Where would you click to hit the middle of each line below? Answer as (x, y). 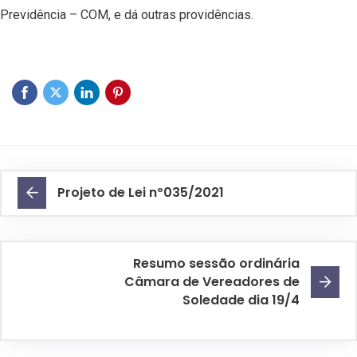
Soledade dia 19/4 (241, 300)
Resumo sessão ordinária (216, 263)
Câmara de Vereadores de (212, 282)
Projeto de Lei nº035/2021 (141, 192)
